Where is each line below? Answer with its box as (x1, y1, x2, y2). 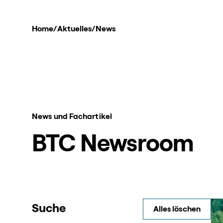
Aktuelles (57, 24, 92, 33)
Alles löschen (153, 205, 201, 213)
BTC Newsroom (32, 132, 194, 156)
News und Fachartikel (32, 112, 112, 120)
